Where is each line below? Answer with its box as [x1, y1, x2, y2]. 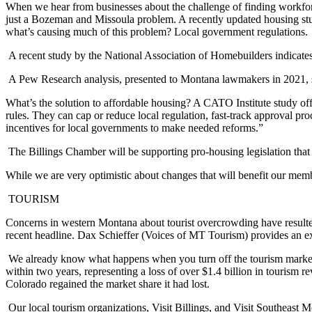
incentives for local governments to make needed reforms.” [6, 121, 263, 134]
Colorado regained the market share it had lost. [6, 277, 210, 290]
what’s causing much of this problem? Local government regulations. [6, 25, 308, 38]
